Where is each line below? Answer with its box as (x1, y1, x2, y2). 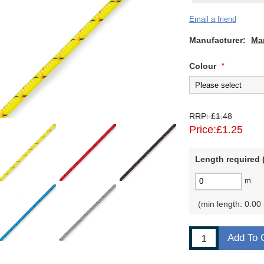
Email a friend (189, 15, 236, 24)
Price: (189, 124, 216, 136)
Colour (189, 61, 219, 71)
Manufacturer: (189, 35, 246, 45)
